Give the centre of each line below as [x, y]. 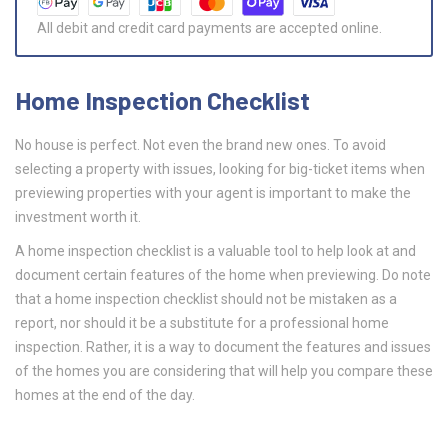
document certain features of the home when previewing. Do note [223, 275]
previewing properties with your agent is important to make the [213, 193]
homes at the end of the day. [105, 395]
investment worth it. [78, 217]
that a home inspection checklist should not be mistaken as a [206, 299]
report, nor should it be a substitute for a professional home [202, 323]
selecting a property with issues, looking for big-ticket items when [220, 169]
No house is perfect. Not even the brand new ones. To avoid [200, 145]
